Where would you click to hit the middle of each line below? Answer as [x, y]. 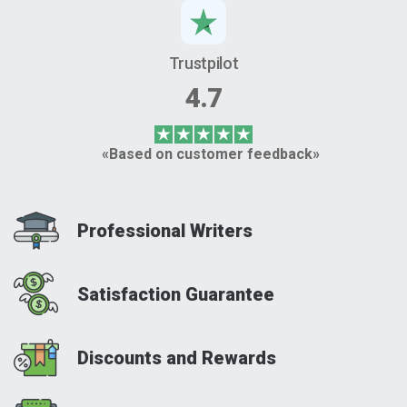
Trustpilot [203, 63]
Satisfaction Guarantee [176, 294]
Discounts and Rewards [177, 358]
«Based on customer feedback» [210, 154]
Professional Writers [165, 231]
